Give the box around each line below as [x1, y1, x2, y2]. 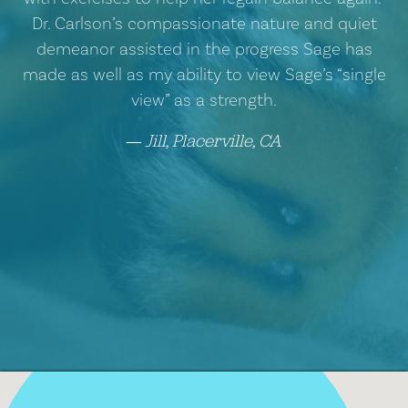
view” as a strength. [131, 88, 277, 111]
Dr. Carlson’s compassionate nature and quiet [31, 12, 377, 35]
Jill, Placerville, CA [145, 128, 281, 152]
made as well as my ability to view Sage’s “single [22, 63, 386, 86]
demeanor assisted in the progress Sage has [36, 37, 372, 60]
